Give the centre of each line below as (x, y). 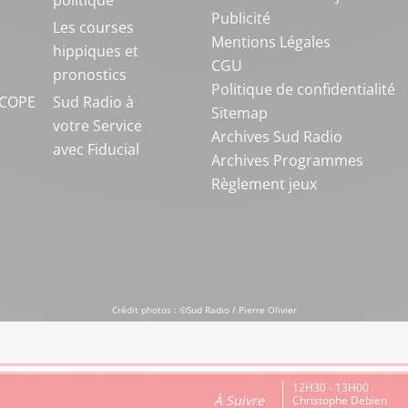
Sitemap (239, 113)
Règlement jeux (264, 184)
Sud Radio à (93, 102)
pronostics (89, 75)
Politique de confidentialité (303, 89)
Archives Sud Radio (276, 137)
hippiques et (95, 51)
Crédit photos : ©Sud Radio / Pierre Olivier (204, 310)
